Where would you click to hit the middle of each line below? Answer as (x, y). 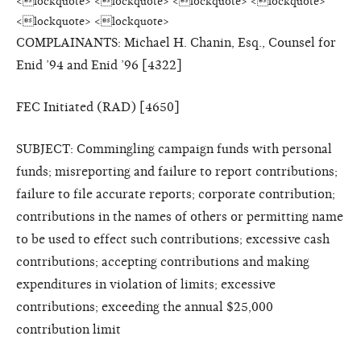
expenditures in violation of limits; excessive (146, 284)
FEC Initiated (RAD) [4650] (98, 107)
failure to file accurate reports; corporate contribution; (176, 194)
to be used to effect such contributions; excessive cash (173, 239)
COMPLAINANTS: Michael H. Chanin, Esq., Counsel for (176, 42)
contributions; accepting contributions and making (163, 261)
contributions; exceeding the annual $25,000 (145, 307)
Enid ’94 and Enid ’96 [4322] (99, 65)
